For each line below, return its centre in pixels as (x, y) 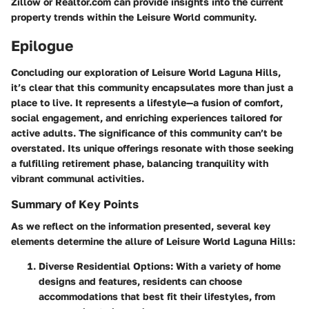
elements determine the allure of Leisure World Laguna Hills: (153, 241)
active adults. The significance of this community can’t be (147, 132)
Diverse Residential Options (104, 266)
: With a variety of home (226, 266)
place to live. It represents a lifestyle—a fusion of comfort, (147, 102)
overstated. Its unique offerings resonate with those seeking (152, 148)
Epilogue (42, 46)
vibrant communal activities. (78, 178)
